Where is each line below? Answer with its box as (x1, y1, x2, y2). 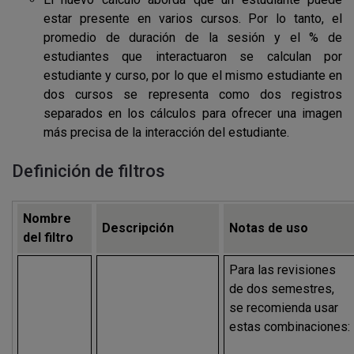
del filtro (23, 230, 74, 245)
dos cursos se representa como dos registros (43, 87, 342, 102)
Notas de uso (229, 220, 309, 235)
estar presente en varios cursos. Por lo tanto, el (43, 11, 342, 26)
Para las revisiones (229, 262, 337, 277)
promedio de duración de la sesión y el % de (43, 30, 342, 45)
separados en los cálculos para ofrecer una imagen (43, 106, 342, 121)
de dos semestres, (229, 281, 335, 296)
